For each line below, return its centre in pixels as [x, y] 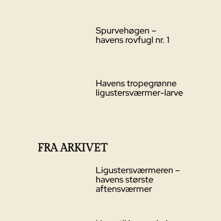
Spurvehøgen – [126, 30]
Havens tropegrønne [136, 83]
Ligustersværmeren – [138, 170]
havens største [124, 180]
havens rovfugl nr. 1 [132, 39]
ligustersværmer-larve [139, 93]
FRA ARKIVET [72, 148]
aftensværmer [124, 189]
